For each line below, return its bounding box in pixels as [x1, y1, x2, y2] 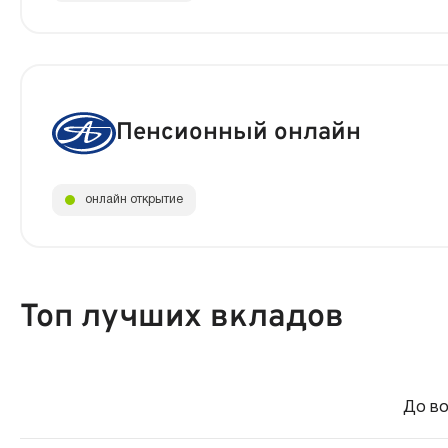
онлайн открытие [85, 194, 183, 205]
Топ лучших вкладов [20, 298, 344, 338]
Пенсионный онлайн [116, 117, 361, 148]
